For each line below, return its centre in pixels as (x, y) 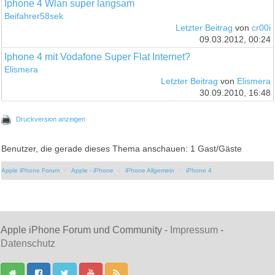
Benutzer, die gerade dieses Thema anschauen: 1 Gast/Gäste (122, 149)
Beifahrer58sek (34, 17)
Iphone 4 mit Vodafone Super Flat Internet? (98, 57)
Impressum (194, 230)
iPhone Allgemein (150, 171)
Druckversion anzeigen (51, 119)
